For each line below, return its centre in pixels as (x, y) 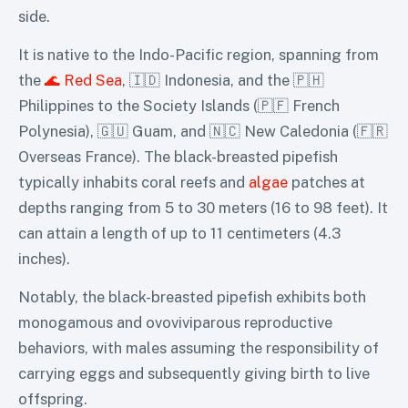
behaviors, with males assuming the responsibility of (199, 347)
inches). (44, 258)
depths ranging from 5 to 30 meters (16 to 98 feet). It (203, 207)
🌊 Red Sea (83, 80)
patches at (326, 182)
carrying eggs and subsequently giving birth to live (194, 373)
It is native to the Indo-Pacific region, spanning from (199, 54)
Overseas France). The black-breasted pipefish (178, 156)
